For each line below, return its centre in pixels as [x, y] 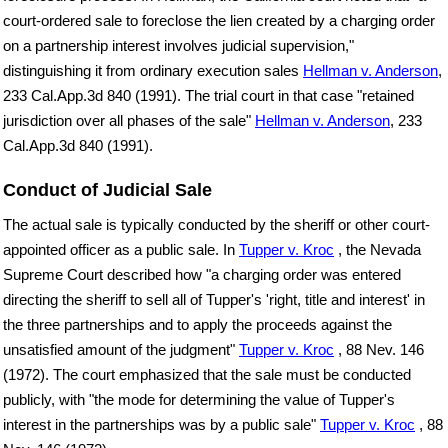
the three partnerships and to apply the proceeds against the [197, 325]
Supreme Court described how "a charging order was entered [202, 275]
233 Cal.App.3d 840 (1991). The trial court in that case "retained [208, 96]
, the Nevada [377, 250]
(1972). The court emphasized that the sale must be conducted [207, 375]
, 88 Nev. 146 [379, 350]
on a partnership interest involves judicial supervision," [178, 46]
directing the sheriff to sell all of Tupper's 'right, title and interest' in [214, 300]
